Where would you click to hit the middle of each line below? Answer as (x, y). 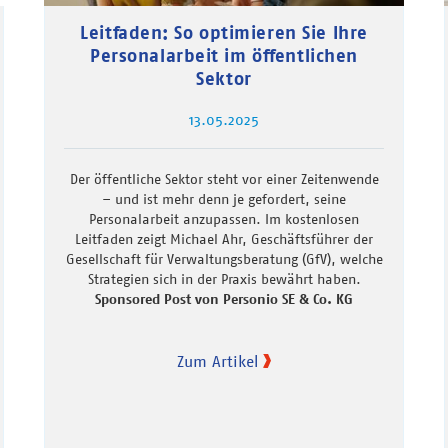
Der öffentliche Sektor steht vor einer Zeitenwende (224, 178)
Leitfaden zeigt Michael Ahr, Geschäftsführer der (224, 238)
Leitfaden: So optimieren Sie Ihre (224, 32)
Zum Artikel (217, 360)
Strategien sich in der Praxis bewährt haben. (224, 278)
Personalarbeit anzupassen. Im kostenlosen (224, 218)
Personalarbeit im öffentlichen (224, 55)
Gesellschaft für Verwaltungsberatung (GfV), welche (224, 258)
